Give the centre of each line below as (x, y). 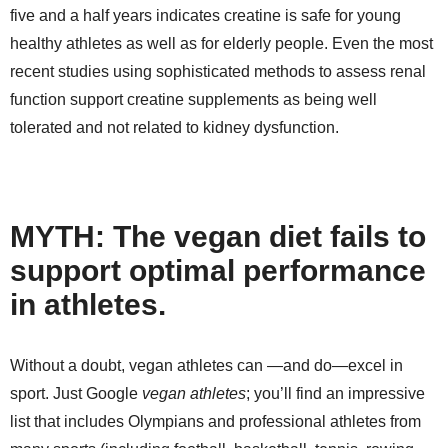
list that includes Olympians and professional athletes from (215, 421)
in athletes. (88, 304)
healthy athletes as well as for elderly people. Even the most (221, 43)
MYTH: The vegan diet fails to (218, 236)
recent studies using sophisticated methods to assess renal (218, 71)
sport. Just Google (76, 393)
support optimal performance (218, 270)
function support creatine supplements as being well (193, 99)
